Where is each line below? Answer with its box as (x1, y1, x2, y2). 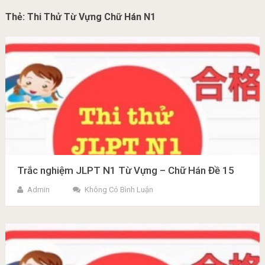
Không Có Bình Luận (84, 185, 153, 194)
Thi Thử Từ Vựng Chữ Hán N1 (27, 11, 156, 22)
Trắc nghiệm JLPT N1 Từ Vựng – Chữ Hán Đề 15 (17, 164, 234, 176)
